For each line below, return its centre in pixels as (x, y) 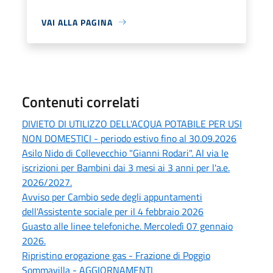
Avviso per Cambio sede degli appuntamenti (112, 197)
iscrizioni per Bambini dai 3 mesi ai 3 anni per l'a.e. (126, 167)
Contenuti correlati (81, 101)
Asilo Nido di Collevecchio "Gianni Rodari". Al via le (125, 153)
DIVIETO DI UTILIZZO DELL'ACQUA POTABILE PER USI (132, 123)
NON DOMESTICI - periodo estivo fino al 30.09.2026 (129, 138)
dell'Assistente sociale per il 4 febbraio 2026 (113, 211)
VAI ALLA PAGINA (77, 22)
